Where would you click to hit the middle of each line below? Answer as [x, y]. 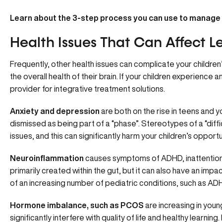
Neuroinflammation [47, 158]
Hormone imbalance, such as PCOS [77, 205]
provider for [32, 89]
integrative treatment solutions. [110, 89]
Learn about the [41, 18]
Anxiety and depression [55, 111]
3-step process [102, 18]
